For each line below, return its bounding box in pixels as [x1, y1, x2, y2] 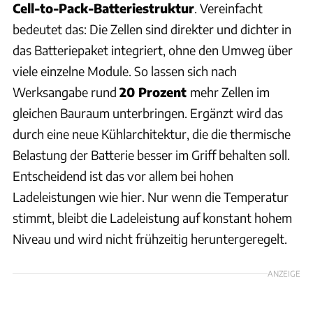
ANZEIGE [268, 268, 300, 278]
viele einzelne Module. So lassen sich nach [13, 62, 237, 79]
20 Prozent [119, 83, 190, 100]
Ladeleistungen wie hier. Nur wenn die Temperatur [13, 188, 289, 205]
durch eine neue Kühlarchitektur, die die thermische [13, 125, 291, 142]
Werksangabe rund [13, 83, 119, 100]
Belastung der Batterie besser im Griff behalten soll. [13, 146, 290, 163]
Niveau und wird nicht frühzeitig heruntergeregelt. [13, 230, 287, 247]
